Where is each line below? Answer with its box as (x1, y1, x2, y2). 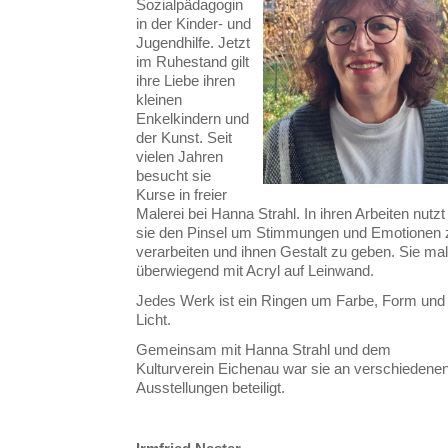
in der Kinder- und (136, 14, 251, 32)
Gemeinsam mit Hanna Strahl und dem (136, 341, 391, 359)
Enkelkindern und (136, 109, 249, 127)
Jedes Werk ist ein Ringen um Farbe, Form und (136, 292, 445, 310)
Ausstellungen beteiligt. (136, 379, 285, 397)
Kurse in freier (136, 185, 227, 203)
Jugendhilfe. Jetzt (136, 33, 250, 51)
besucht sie (136, 166, 211, 184)
